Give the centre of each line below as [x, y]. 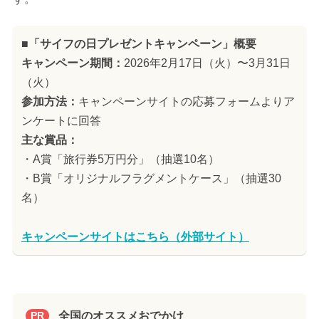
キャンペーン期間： [72, 63]
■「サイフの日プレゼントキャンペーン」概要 [138, 43]
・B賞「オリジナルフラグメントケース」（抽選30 [151, 178]
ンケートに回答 [61, 120]
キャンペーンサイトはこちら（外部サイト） [135, 237]
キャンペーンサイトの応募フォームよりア [186, 101]
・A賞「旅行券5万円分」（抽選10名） [120, 159]
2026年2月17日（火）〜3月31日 [207, 63]
